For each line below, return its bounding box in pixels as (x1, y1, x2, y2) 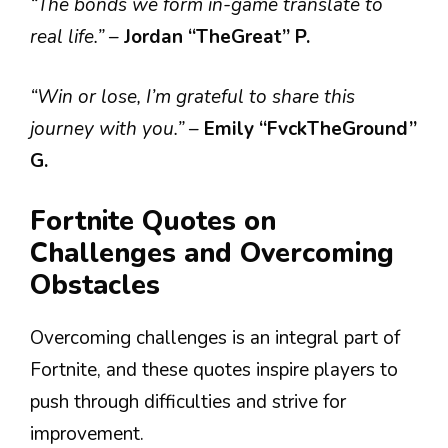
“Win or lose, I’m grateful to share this (30, 84, 355, 110)
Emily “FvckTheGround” (204, 116, 417, 142)
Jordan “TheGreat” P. (124, 23, 310, 50)
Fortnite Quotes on (30, 202, 276, 240)
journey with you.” (30, 116, 189, 142)
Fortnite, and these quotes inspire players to (30, 356, 398, 383)
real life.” (30, 23, 109, 50)
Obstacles (30, 266, 160, 304)
